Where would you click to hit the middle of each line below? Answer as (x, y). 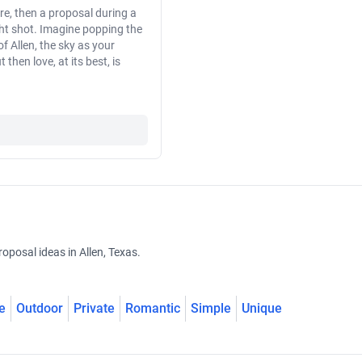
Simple (211, 309)
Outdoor (40, 309)
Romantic (153, 309)
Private (94, 309)
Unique (262, 309)
